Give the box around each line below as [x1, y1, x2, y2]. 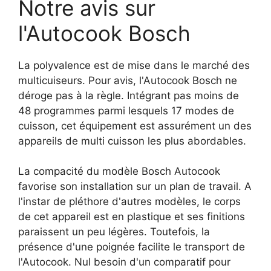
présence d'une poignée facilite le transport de [18, 241, 245, 253]
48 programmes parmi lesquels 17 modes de [18, 104, 234, 117]
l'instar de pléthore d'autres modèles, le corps [18, 195, 241, 207]
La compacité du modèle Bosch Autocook [18, 165, 220, 177]
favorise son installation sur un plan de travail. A [18, 180, 252, 192]
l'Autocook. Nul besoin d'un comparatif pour [18, 256, 230, 268]
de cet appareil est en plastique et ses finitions [18, 211, 245, 223]
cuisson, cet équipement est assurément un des [18, 119, 252, 132]
